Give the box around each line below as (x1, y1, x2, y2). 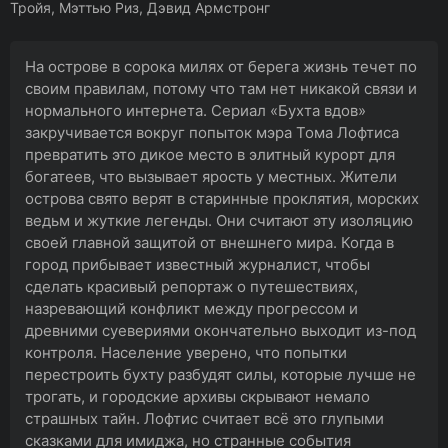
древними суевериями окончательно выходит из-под (25, 321, 416, 340)
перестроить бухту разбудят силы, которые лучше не (25, 365, 416, 384)
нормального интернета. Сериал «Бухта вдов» (25, 101, 366, 120)
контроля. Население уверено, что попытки (25, 343, 347, 362)
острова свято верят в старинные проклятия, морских (25, 189, 419, 208)
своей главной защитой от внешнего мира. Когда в (25, 233, 394, 252)
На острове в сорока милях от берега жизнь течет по (25, 57, 417, 76)
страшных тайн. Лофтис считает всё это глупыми (25, 409, 384, 428)
